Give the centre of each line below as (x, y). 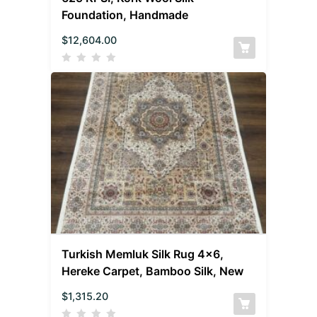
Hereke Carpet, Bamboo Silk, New (153, 271)
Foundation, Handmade (125, 15)
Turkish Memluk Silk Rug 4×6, (143, 254)
